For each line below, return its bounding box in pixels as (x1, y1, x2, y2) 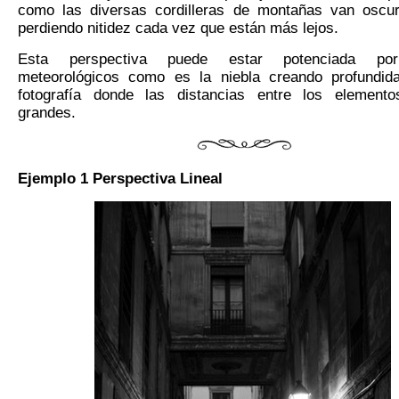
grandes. (18, 104, 76, 122)
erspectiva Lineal (102, 170, 223, 188)
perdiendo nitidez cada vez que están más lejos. (18, 20, 338, 37)
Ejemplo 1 (18, 170, 93, 188)
